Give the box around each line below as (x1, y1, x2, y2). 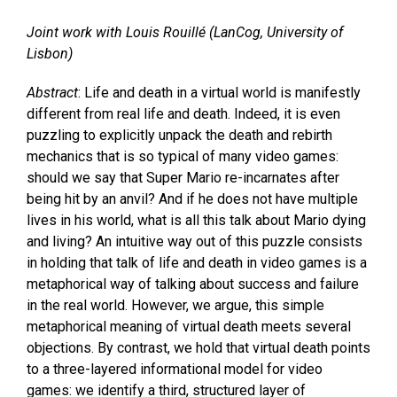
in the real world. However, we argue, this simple (27, 297, 324, 314)
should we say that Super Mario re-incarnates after (27, 169, 339, 186)
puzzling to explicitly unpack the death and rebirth (27, 127, 332, 144)
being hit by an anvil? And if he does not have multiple (27, 191, 358, 207)
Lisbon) (27, 45, 73, 62)
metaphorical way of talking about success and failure (27, 276, 359, 292)
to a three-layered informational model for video (27, 361, 323, 378)
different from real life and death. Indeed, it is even (27, 105, 340, 122)
